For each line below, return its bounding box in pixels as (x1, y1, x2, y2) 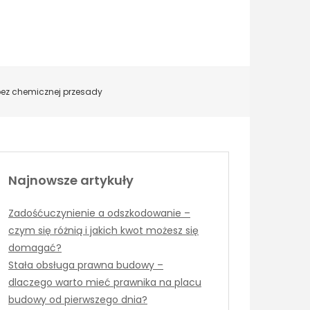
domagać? (8, 240, 62, 255)
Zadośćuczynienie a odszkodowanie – (8, 206, 190, 220)
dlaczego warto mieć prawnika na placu (8, 275, 201, 289)
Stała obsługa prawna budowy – (8, 257, 163, 272)
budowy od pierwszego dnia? (8, 292, 147, 307)
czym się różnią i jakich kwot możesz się (8, 223, 199, 237)
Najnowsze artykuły (8, 171, 134, 189)
